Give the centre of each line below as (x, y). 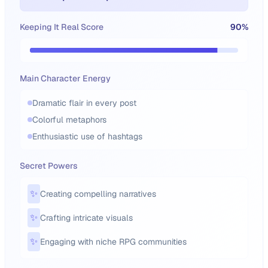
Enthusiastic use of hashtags (87, 136)
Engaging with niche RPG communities (113, 242)
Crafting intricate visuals (86, 218)
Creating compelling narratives (98, 194)
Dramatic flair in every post (84, 103)
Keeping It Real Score (62, 27)
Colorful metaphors (69, 120)
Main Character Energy (65, 78)
